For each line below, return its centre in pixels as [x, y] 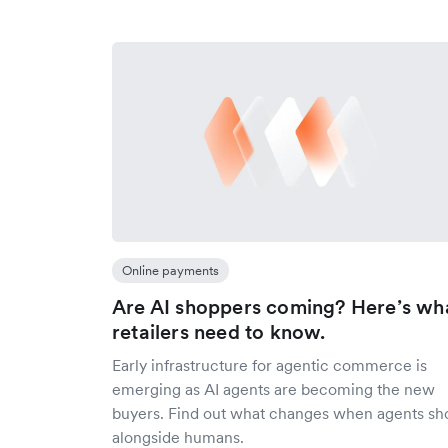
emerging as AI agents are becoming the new [273, 389]
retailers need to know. [219, 332]
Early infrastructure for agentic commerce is [269, 365]
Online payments [170, 270]
